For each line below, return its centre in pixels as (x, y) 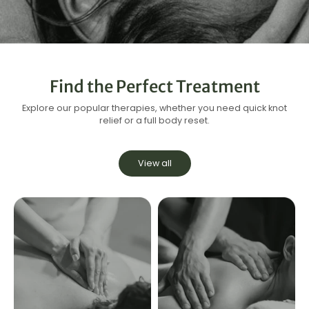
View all (154, 163)
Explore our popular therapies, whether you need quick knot (154, 108)
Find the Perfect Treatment (154, 87)
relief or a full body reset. (154, 120)
